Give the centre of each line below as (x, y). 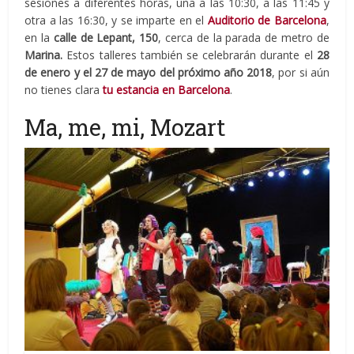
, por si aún (301, 72)
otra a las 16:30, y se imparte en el (116, 20)
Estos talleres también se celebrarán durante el (192, 55)
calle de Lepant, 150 (104, 37)
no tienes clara (64, 89)
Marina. (46, 55)
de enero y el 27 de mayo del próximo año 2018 (149, 72)
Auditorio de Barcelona (267, 20)
